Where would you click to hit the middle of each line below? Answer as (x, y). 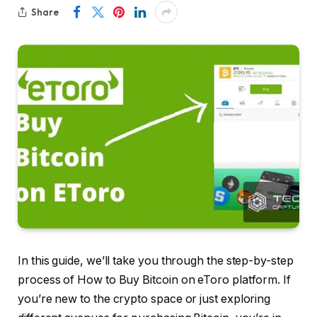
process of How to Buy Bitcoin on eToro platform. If (154, 280)
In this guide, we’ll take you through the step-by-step (156, 261)
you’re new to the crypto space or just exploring (144, 299)
